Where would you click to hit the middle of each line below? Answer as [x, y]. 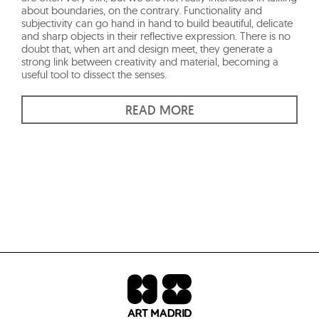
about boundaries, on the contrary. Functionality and [142, 11]
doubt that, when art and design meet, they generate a [147, 49]
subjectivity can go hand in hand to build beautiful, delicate [157, 23]
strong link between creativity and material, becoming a [150, 62]
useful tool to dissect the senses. [94, 75]
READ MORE [159, 110]
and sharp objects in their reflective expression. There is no [156, 36]
